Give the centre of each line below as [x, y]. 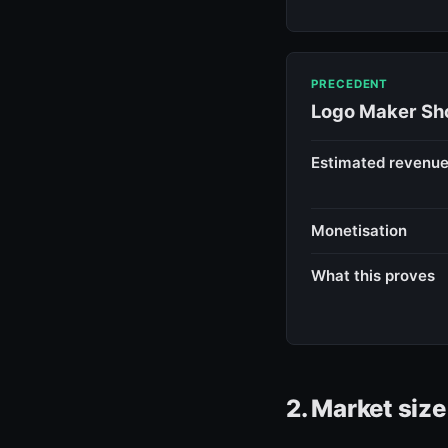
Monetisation [359, 230]
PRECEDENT [350, 83]
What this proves [373, 275]
